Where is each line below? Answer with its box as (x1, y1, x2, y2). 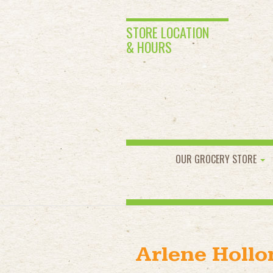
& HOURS (126, 37, 172, 57)
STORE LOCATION (126, 23, 209, 42)
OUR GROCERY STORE (175, 152, 259, 166)
